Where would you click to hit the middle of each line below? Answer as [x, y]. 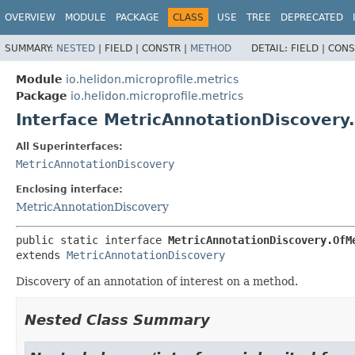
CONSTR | [166, 48]
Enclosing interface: [69, 189]
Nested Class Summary [117, 319]
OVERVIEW [30, 17]
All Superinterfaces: [69, 146]
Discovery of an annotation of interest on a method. [157, 281]
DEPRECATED [312, 17]
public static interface [92, 240]
